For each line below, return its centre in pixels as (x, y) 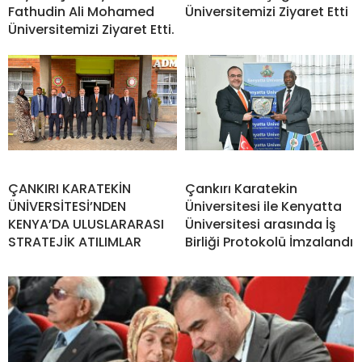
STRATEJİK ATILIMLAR (75, 242)
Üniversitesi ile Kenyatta (263, 207)
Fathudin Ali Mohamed (81, 12)
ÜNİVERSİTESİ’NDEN (67, 207)
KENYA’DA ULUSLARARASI (86, 225)
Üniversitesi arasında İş (261, 225)
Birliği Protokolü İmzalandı (269, 242)
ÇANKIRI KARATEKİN (69, 189)
